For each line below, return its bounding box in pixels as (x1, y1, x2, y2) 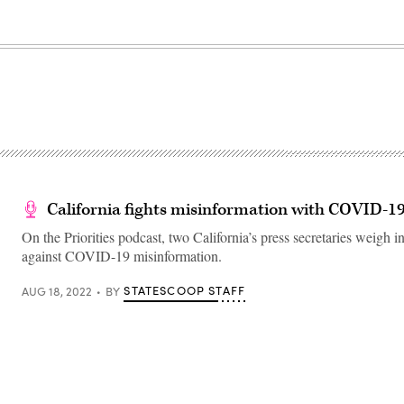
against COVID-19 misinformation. (22, 246, 222, 265)
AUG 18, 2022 (22, 282, 92, 299)
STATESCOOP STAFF (124, 282, 246, 298)
